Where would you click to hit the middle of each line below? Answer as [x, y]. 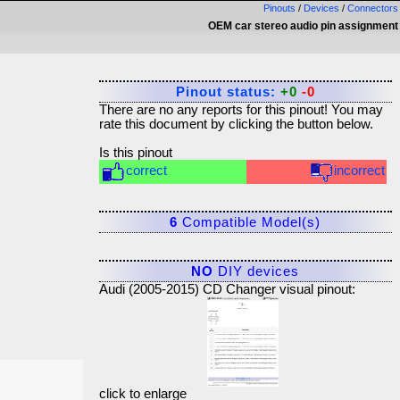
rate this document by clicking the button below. [236, 124]
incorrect [360, 171]
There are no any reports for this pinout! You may [241, 110]
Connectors [373, 8]
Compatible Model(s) [250, 222]
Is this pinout [135, 153]
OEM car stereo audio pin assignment [303, 26]
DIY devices [257, 271]
